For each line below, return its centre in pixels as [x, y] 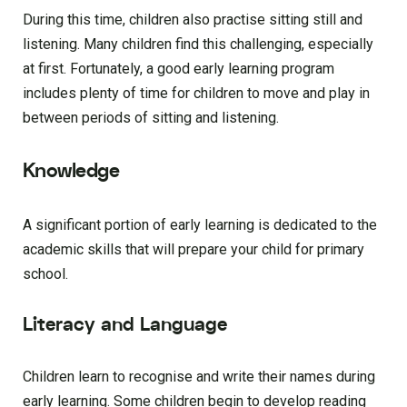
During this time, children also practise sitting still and [193, 20]
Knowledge [71, 171]
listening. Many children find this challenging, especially [198, 45]
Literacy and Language [125, 325]
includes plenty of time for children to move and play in [196, 94]
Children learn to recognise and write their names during [199, 377]
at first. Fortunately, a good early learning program [179, 69]
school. [45, 274]
